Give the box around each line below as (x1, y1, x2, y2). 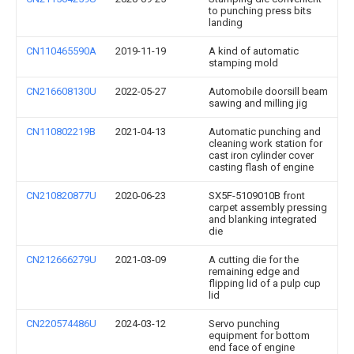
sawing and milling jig (209, 97, 307, 109)
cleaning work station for (209, 137, 322, 149)
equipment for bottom (209, 330, 310, 341)
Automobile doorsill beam (209, 85, 328, 97)
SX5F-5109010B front (209, 190, 305, 201)
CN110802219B (26, 126, 96, 137)
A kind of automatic (209, 45, 299, 57)
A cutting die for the (209, 254, 299, 265)
